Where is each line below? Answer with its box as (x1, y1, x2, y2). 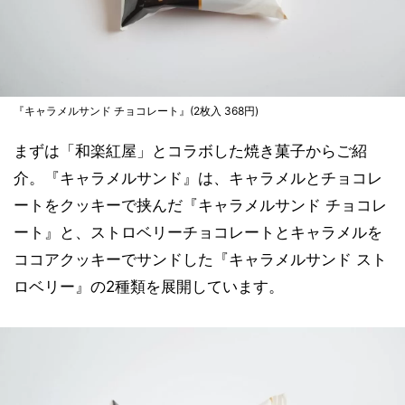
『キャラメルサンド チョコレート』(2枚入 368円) (14, 104, 259, 118)
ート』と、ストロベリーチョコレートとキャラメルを (14, 223, 382, 241)
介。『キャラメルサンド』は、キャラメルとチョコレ (14, 169, 382, 187)
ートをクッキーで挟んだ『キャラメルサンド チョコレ (14, 196, 387, 214)
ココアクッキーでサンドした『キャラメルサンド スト (14, 250, 387, 268)
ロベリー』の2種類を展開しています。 (14, 278, 284, 296)
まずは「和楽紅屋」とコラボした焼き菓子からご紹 (14, 142, 367, 160)
